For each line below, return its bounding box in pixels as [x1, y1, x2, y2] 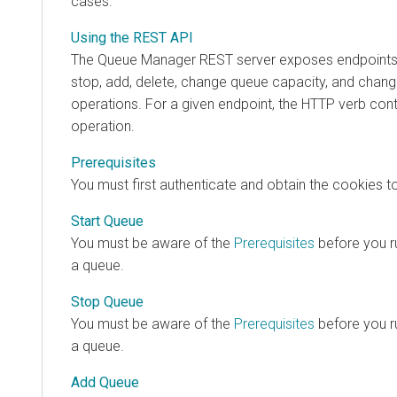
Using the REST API [71, 28, 193, 46]
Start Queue [71, 212, 144, 230]
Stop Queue [71, 292, 144, 310]
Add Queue [71, 373, 139, 391]
